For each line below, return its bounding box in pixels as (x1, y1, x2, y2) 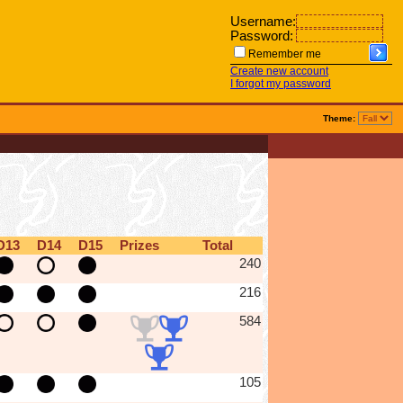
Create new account (230, 65, 328, 77)
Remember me (248, 48, 321, 60)
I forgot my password (230, 77, 331, 90)
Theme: (323, 113, 355, 123)
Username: (230, 14, 296, 29)
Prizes (120, 238, 159, 253)
